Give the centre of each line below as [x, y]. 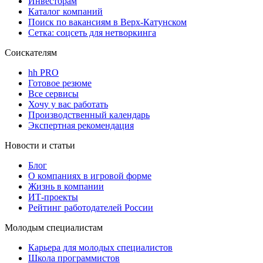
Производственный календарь [89, 114]
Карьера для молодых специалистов [100, 247]
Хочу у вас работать [68, 104]
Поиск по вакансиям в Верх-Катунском [107, 22]
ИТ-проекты [53, 197]
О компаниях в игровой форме [90, 176]
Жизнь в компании [66, 186]
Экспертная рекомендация [81, 125]
